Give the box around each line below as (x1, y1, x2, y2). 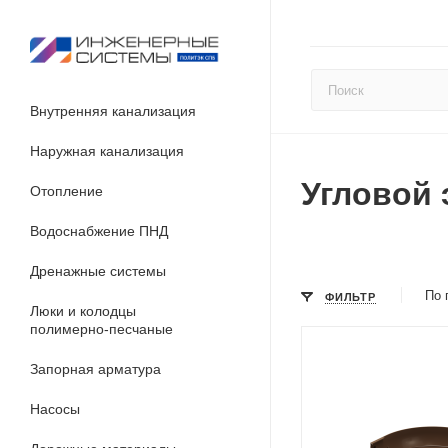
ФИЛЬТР (325, 291, 376, 303)
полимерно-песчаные (30, 321, 173, 337)
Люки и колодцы (30, 303, 136, 319)
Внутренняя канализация (30, 103, 196, 119)
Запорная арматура (30, 361, 161, 377)
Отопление (30, 183, 103, 199)
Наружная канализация (30, 143, 184, 159)
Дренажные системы (30, 263, 166, 279)
